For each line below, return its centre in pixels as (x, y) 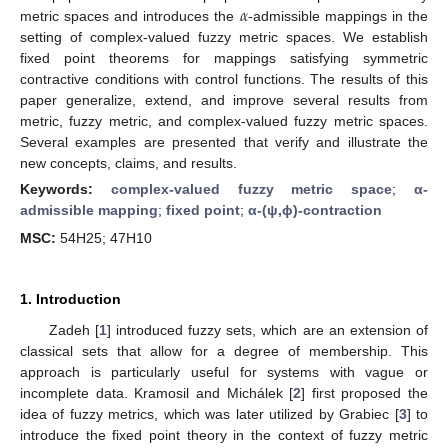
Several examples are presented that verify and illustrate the (224, 141)
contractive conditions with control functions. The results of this (224, 78)
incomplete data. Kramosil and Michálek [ (157, 393)
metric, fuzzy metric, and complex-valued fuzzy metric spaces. (224, 120)
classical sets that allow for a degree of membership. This (224, 351)
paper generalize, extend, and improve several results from (224, 99)
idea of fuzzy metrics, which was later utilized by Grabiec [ (209, 414)
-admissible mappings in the (338, 15)
